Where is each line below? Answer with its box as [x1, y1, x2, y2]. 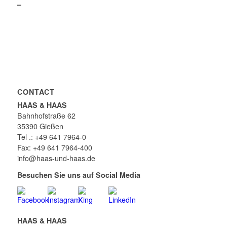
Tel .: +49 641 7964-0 [17, 131, 86, 142]
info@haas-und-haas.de [17, 153, 95, 163]
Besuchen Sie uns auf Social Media [17, 169, 140, 180]
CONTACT [17, 86, 55, 97]
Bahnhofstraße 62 [17, 110, 75, 121]
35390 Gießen [17, 121, 63, 131]
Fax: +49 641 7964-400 [17, 142, 92, 153]
